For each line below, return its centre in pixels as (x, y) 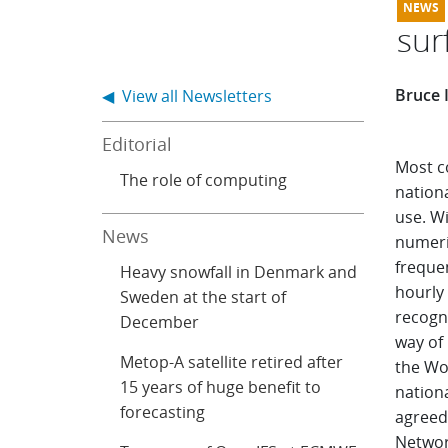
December (160, 322)
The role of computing (204, 180)
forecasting (163, 412)
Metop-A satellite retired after (232, 362)
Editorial (137, 144)
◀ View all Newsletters (187, 96)
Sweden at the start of (203, 297)
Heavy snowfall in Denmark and (239, 272)
